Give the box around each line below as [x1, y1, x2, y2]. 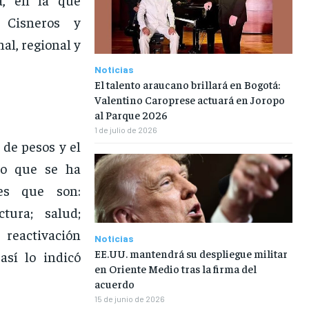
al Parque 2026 [94, 107, 168, 121]
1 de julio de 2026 [94, 124, 157, 134]
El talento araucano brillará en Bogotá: [94, 77, 280, 91]
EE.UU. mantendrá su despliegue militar [94, 246, 288, 261]
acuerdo [94, 277, 134, 291]
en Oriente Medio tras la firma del [94, 261, 257, 276]
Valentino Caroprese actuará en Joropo [94, 92, 285, 106]
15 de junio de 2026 [94, 294, 165, 304]
